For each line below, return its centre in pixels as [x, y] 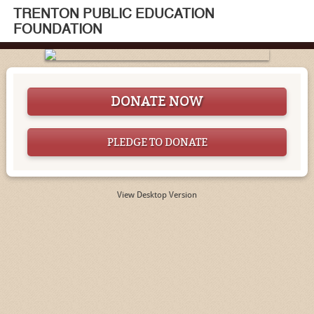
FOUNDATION [57, 30]
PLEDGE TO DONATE [157, 142]
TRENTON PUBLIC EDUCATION [114, 15]
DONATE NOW [157, 101]
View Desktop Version [157, 195]
